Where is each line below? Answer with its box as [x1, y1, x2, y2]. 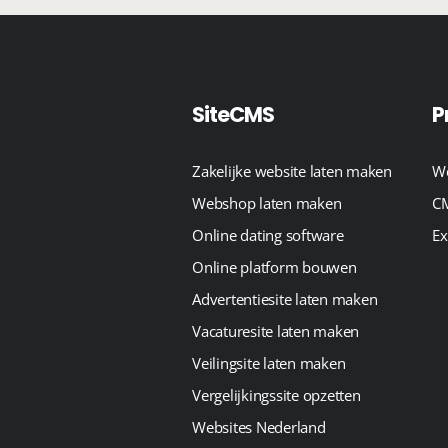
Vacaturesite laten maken [192, 321, 359, 341]
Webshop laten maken [192, 193, 342, 213]
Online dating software [192, 225, 344, 245]
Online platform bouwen [192, 257, 357, 277]
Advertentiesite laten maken [192, 289, 378, 309]
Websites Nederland [192, 417, 326, 437]
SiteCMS [192, 100, 274, 129]
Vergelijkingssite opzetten [192, 385, 361, 405]
